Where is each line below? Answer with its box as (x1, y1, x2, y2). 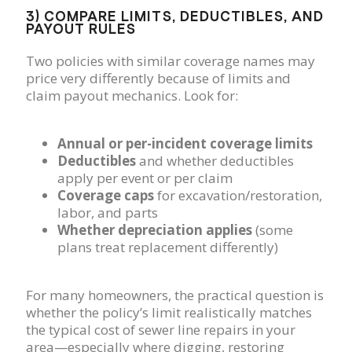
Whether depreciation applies (57, 221, 252, 239)
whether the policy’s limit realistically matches (26, 303, 312, 321)
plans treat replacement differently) (57, 238, 278, 256)
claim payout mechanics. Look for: (26, 86, 238, 104)
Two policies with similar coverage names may (26, 52, 315, 70)
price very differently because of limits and (26, 69, 291, 87)
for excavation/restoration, (154, 186, 322, 204)
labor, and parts (57, 203, 158, 222)
